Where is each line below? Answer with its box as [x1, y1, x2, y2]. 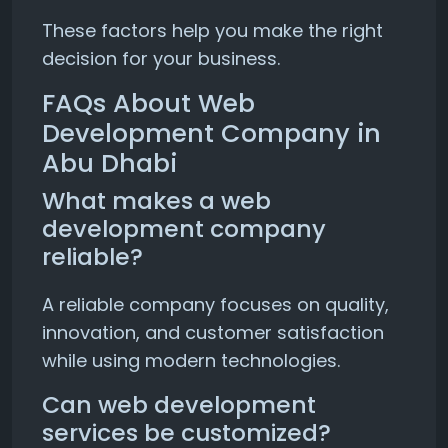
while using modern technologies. [42, 348, 340, 373]
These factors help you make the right [42, 18, 383, 43]
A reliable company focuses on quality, [42, 292, 389, 317]
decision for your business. [42, 46, 280, 71]
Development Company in [42, 116, 381, 151]
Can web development [42, 388, 316, 421]
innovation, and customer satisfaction [42, 320, 384, 345]
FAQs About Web [42, 86, 255, 121]
